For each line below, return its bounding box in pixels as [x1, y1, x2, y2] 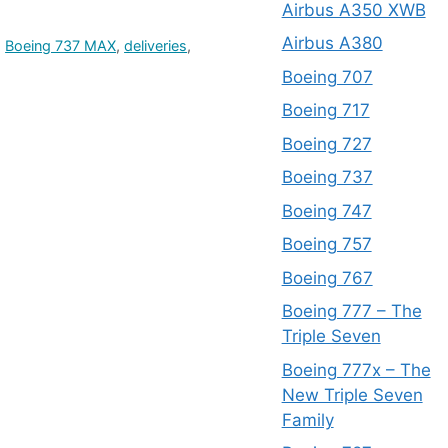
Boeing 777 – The [281, 301, 422, 321]
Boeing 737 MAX [5, 37, 117, 55]
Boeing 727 [281, 133, 372, 154]
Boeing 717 [281, 100, 370, 120]
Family [281, 409, 334, 430]
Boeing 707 [281, 66, 373, 87]
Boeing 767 [281, 267, 373, 288]
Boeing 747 [281, 200, 372, 221]
